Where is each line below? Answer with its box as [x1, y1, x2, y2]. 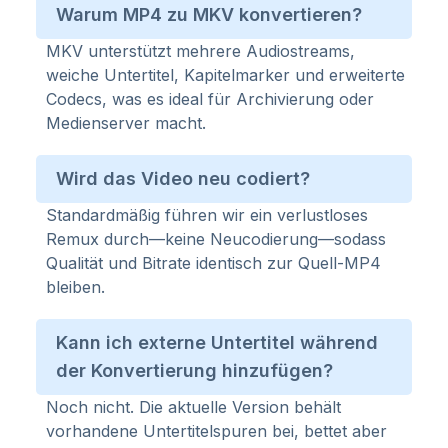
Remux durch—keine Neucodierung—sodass [46, 229, 386, 249]
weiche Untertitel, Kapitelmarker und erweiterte [46, 65, 405, 85]
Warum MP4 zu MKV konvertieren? [56, 4, 362, 25]
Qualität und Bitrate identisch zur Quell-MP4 [46, 253, 381, 273]
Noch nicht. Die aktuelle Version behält [46, 397, 341, 417]
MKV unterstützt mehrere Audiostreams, [46, 41, 355, 61]
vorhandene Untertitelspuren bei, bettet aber [46, 421, 387, 441]
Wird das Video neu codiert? [56, 168, 310, 189]
